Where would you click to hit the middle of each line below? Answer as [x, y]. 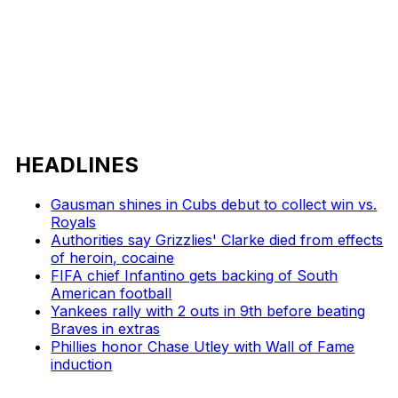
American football [111, 293]
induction [82, 364]
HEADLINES [77, 164]
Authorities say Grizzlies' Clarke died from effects [217, 239]
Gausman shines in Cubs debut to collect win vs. [214, 204]
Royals [74, 222]
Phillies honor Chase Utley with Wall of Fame [203, 346]
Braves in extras [106, 328]
